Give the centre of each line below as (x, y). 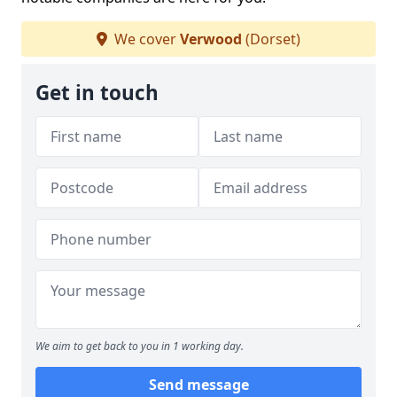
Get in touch (97, 93)
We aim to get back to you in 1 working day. (140, 346)
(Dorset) (271, 39)
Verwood (211, 39)
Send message (198, 385)
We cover (145, 39)
